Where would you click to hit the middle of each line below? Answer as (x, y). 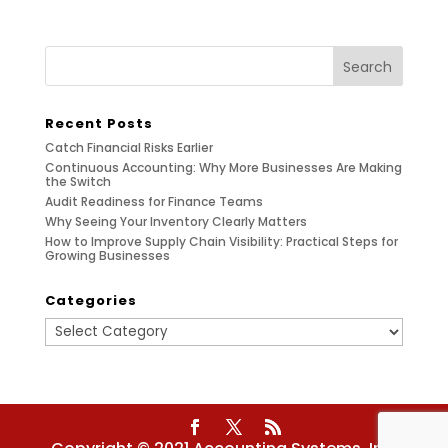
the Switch (77, 181)
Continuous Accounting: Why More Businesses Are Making (223, 167)
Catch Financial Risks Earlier (128, 147)
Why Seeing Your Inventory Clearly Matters (175, 221)
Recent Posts (98, 123)
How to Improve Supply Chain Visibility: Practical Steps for (221, 241)
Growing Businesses (107, 255)
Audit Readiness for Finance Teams (153, 201)
